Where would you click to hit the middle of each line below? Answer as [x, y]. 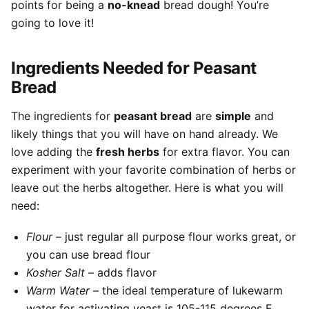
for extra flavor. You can [225, 152]
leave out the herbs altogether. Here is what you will [147, 188]
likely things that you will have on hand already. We [144, 134]
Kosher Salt [55, 273]
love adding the [53, 152]
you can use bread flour [88, 255]
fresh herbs [128, 152]
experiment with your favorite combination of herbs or [153, 170]
